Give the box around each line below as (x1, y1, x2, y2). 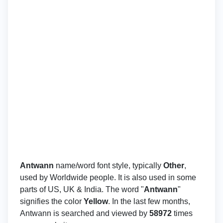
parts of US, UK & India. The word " (20, 185, 144, 194)
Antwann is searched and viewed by (20, 209, 149, 218)
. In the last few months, (108, 197, 190, 206)
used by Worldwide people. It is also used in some (20, 173, 196, 182)
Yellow (84, 197, 108, 206)
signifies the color (20, 197, 84, 206)
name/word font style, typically (54, 161, 163, 170)
